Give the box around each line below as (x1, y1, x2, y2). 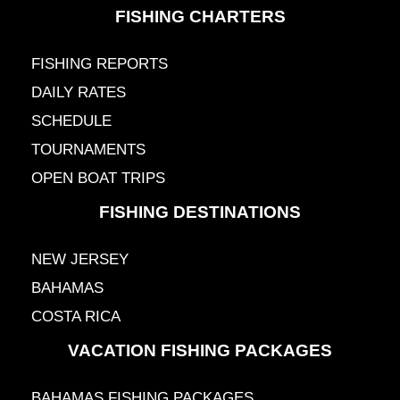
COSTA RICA (31, 308, 121, 326)
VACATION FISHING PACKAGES (68, 341, 332, 361)
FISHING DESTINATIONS (99, 203, 301, 222)
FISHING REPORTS (31, 55, 168, 73)
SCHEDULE (31, 112, 112, 130)
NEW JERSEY (31, 251, 129, 269)
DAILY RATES (31, 84, 126, 102)
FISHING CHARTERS (114, 7, 286, 27)
